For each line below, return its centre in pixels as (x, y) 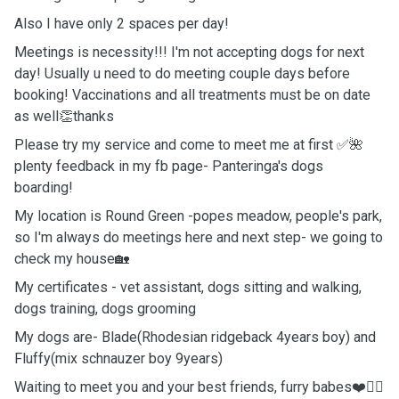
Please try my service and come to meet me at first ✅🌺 (189, 145)
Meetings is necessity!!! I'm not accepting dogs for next (189, 52)
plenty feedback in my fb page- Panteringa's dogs (169, 166)
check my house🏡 (72, 259)
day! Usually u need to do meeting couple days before (182, 73)
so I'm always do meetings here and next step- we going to (199, 237)
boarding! (44, 187)
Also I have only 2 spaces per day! (122, 24)
